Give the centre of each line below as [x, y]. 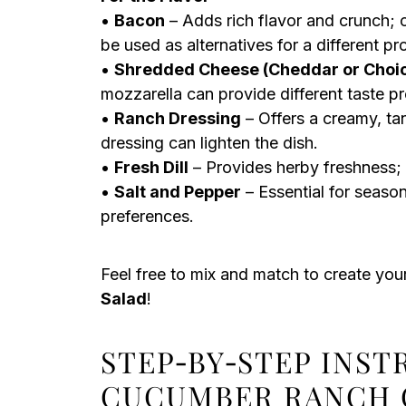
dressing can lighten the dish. [209, 143]
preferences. [147, 216]
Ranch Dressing [178, 118]
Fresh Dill [151, 167]
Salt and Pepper [178, 192]
